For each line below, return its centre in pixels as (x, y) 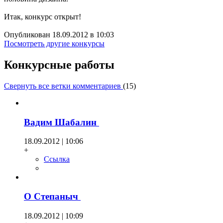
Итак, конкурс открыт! (43, 17)
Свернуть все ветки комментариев (63, 86)
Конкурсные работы (59, 64)
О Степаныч (52, 196)
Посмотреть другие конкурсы (54, 44)
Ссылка (57, 159)
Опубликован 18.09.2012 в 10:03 (59, 35)
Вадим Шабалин (61, 122)
